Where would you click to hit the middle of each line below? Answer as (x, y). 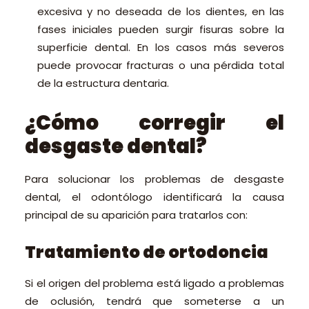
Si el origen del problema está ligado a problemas (154, 283)
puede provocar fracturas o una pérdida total (161, 65)
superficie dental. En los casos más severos (161, 47)
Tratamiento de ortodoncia (147, 252)
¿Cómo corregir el (154, 123)
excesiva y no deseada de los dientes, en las (161, 11)
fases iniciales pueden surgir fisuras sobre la (161, 29)
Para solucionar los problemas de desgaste (154, 179)
